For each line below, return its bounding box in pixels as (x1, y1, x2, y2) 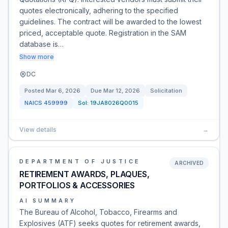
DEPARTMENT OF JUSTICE (19, 158, 141, 165)
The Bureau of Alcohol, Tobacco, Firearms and (19, 208, 177, 216)
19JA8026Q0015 (90, 99, 138, 106)
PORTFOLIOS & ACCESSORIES (19, 180, 135, 190)
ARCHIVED (175, 160, 204, 166)
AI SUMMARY (19, 197, 76, 204)
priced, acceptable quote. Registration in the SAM (19, 28, 186, 37)
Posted (24, 87, 46, 94)
